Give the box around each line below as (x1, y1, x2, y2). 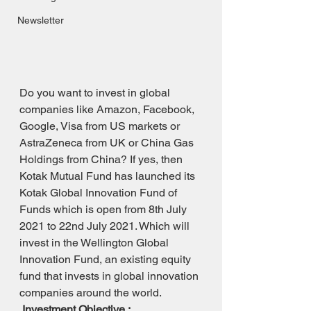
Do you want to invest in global (19, 86, 173, 99)
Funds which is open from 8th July (19, 203, 190, 216)
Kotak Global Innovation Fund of (19, 186, 180, 199)
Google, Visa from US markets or (19, 119, 183, 133)
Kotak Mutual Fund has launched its (19, 169, 198, 183)
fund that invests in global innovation (19, 269, 201, 283)
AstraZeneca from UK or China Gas (19, 136, 196, 149)
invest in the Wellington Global (19, 236, 171, 249)
